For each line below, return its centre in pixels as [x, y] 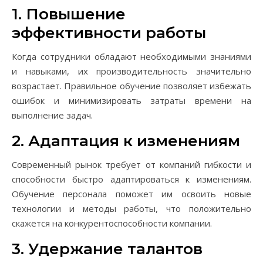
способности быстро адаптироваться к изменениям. [131, 179]
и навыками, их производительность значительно [131, 71]
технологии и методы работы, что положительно [131, 208]
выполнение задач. [52, 115]
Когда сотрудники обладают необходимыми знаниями [131, 56]
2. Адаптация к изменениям [126, 141]
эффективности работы [109, 33]
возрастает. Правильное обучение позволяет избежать [131, 86]
